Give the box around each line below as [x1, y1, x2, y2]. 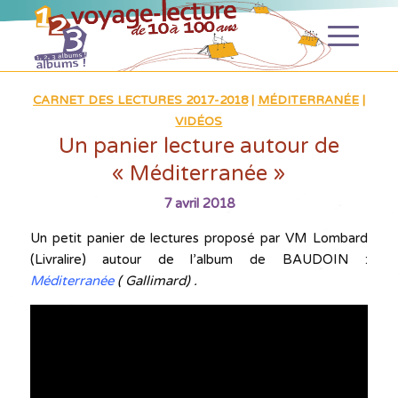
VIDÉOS [175, 115, 223, 129]
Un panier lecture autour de [58, 133, 339, 159]
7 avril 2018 [163, 195, 235, 211]
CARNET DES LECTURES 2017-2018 [32, 93, 248, 107]
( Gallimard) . [113, 273, 197, 289]
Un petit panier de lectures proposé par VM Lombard [29, 230, 369, 246]
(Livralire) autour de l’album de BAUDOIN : [29, 251, 369, 267]
